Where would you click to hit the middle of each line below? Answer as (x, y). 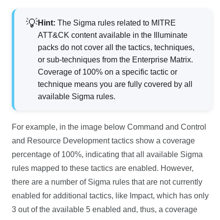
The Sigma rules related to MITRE (116, 23)
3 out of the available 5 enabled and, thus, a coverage (105, 209)
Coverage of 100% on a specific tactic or (108, 72)
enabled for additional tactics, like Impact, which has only (110, 195)
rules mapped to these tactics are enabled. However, (103, 168)
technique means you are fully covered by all (115, 84)
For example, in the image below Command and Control (109, 127)
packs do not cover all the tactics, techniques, (116, 47)
